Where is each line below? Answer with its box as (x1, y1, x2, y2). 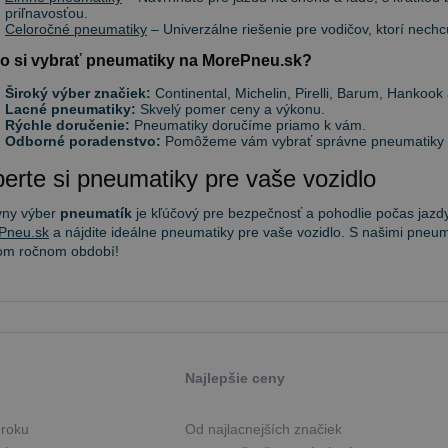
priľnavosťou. (5, 5, 88, 21)
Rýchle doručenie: (5, 117, 130, 133)
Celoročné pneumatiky (5, 21, 147, 37)
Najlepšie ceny (184, 370, 285, 386)
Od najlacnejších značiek (184, 421, 342, 437)
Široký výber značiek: (5, 85, 151, 101)
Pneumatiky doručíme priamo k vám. (130, 117, 366, 133)
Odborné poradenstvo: (5, 133, 161, 149)
